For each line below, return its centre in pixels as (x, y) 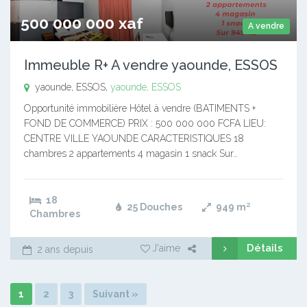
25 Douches (153, 207)
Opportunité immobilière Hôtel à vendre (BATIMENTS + (140, 108)
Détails (265, 248)
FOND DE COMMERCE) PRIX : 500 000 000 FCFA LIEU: (145, 123)
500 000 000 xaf (82, 23)
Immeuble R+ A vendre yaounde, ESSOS (151, 65)
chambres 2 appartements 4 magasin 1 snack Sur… (131, 153)
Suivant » (115, 294)
